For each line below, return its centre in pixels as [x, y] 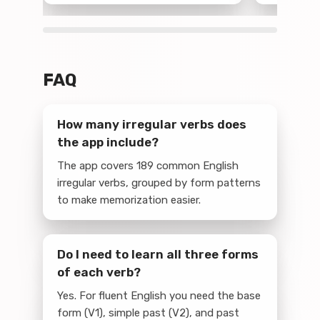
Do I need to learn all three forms [158, 254]
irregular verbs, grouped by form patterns [159, 183]
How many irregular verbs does [152, 124]
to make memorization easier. [129, 200]
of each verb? [99, 272]
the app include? [108, 142]
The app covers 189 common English [148, 166]
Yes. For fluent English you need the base [159, 296]
